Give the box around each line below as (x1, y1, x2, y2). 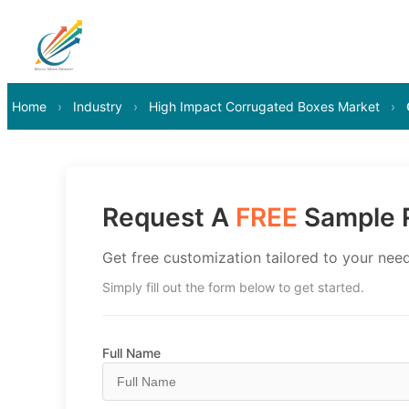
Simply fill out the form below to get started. (102, 279, 364, 295)
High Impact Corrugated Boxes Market (149, 99, 380, 114)
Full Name (102, 345, 161, 361)
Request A (102, 202, 236, 233)
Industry (73, 99, 122, 114)
